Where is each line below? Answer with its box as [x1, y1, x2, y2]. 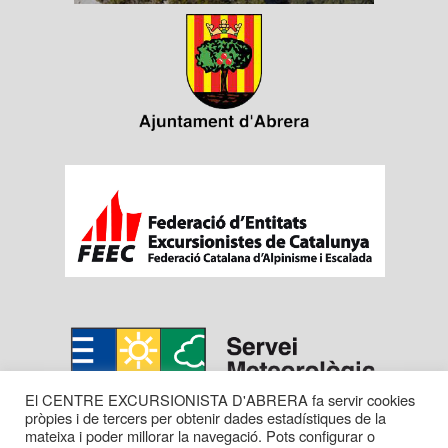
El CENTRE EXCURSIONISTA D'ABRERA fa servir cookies [25, 389, 415, 410]
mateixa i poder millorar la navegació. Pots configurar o [25, 425, 375, 446]
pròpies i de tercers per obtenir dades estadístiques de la [25, 407, 386, 428]
